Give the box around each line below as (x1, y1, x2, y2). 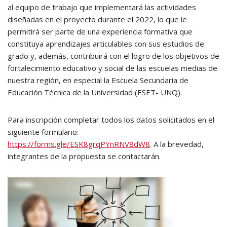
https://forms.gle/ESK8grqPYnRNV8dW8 (8, 139, 150, 149)
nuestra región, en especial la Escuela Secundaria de (8, 75, 188, 85)
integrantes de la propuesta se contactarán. (8, 151, 161, 161)
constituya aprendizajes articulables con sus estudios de (8, 39, 204, 49)
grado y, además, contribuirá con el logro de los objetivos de (8, 51, 219, 61)
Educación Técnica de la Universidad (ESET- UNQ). (8, 87, 182, 97)
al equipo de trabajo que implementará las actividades (8, 2, 196, 12)
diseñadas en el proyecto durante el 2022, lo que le (8, 14, 187, 24)
